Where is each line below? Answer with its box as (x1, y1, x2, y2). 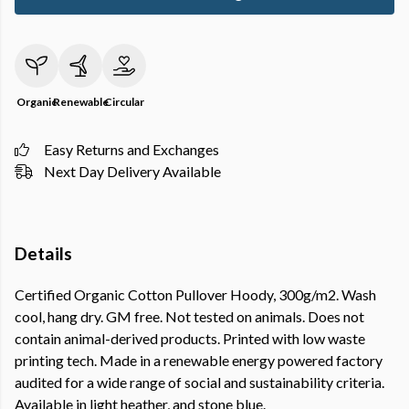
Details (15, 243, 72, 264)
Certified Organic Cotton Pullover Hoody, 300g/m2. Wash (15, 286, 376, 304)
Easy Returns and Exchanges (44, 141, 219, 158)
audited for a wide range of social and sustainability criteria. (15, 373, 384, 392)
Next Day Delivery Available (44, 163, 221, 180)
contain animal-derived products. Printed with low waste (15, 330, 365, 348)
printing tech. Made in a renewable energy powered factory (15, 351, 383, 370)
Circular (104, 95, 144, 109)
